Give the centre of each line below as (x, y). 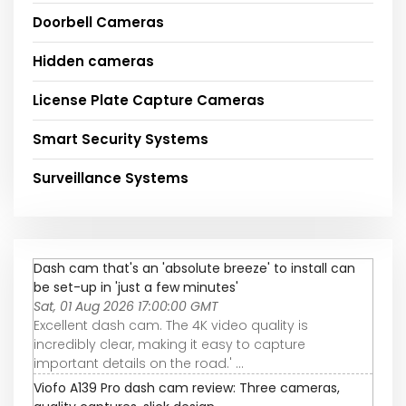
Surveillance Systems (111, 178)
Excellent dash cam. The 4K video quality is (171, 325)
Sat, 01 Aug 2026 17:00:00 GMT (126, 306)
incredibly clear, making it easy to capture (169, 344)
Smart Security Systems (121, 139)
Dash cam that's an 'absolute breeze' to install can (194, 268)
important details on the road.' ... (139, 363)
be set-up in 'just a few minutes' (136, 287)
